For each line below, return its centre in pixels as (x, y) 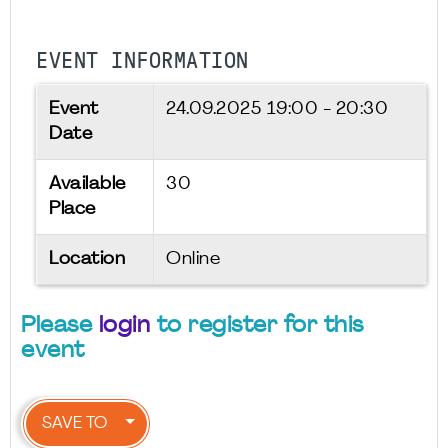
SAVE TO (74, 424)
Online (193, 259)
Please (60, 326)
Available (87, 184)
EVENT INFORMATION (142, 61)
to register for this (257, 326)
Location (87, 259)
